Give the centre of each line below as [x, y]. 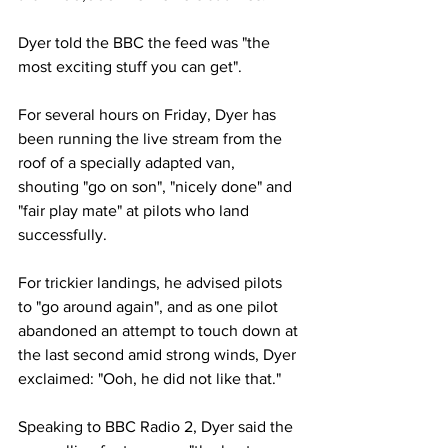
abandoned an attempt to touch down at [160, 330]
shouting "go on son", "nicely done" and [157, 186]
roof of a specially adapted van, [128, 162]
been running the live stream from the [152, 138]
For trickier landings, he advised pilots [152, 282]
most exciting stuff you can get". [130, 66]
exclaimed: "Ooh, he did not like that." [151, 378]
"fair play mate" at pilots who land [135, 210]
